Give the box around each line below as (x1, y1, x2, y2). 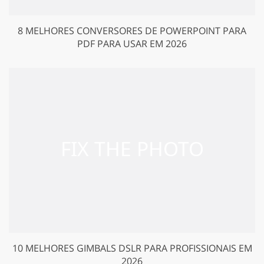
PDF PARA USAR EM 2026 (77, 37, 187, 50)
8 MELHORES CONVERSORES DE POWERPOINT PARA (18, 24, 246, 37)
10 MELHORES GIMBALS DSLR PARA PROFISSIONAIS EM (12, 241, 252, 255)
